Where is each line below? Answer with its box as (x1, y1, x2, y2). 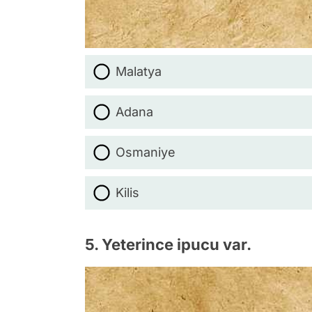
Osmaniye (116, 145, 175, 159)
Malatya (116, 64, 162, 79)
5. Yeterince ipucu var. (85, 235, 251, 253)
